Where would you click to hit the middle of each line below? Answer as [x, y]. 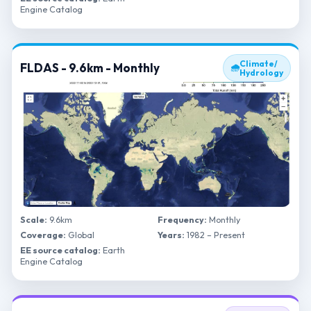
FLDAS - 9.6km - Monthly [90, 68]
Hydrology [261, 73]
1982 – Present [215, 235]
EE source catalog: [60, 250]
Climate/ [259, 64]
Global [80, 235]
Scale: [34, 219]
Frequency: [182, 219]
